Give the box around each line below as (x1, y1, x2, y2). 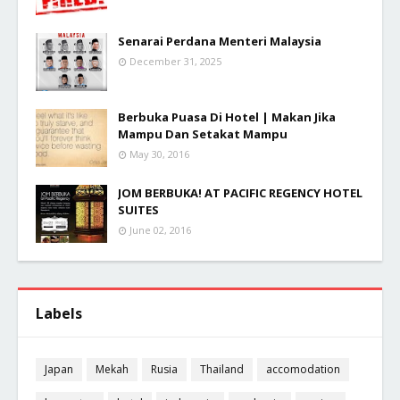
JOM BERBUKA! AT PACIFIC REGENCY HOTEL (118, 184, 362, 201)
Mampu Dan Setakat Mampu (118, 125, 287, 142)
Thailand (200, 362, 244, 378)
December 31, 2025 (129, 54, 221, 68)
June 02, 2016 (129, 222, 191, 237)
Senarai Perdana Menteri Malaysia (118, 32, 321, 49)
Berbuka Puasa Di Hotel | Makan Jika (118, 108, 336, 125)
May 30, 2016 (129, 146, 189, 161)
